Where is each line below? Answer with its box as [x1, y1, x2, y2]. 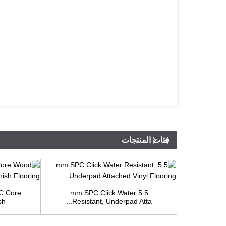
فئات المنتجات [122, 136, 169, 145]
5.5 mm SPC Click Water [70, 189, 136, 197]
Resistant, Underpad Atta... [72, 197, 152, 206]
